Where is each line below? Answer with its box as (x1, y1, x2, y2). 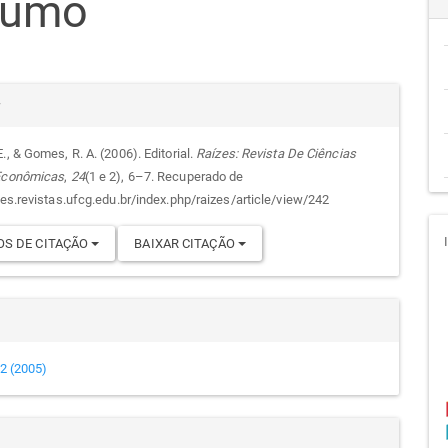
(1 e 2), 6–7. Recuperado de (84, 168, 244, 184)
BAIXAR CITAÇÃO (134, 235, 238, 251)
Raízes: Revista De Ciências (196, 145, 356, 161)
